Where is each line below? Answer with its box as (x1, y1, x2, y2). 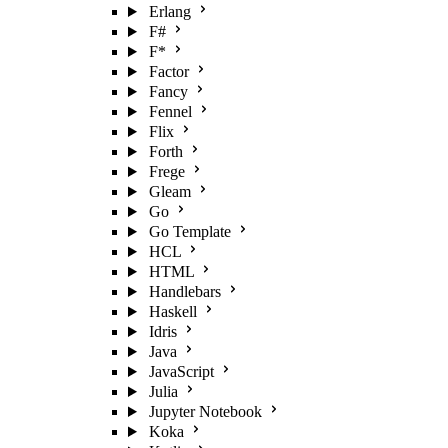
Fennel (148, 103, 192, 120)
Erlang (148, 3, 191, 20)
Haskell (148, 303, 197, 320)
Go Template (148, 223, 231, 240)
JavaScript (148, 363, 214, 380)
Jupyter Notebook (148, 403, 262, 420)
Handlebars (148, 283, 221, 300)
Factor (148, 63, 189, 80)
